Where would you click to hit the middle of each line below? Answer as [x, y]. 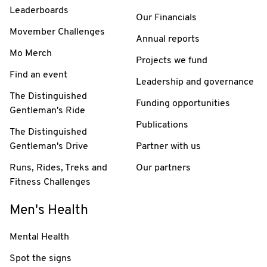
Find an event [38, 75]
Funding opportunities [183, 103]
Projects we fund [172, 60]
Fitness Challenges [50, 182]
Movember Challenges [57, 32]
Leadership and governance [195, 82]
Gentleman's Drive [49, 146]
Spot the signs [41, 258]
